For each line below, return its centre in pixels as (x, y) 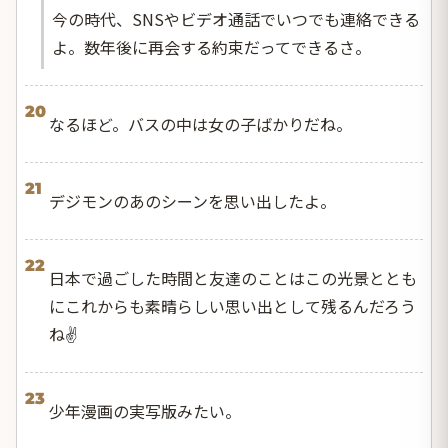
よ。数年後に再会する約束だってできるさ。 (211, 46)
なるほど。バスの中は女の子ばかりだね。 (200, 123)
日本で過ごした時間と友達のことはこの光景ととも (233, 277)
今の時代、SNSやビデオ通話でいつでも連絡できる (236, 18)
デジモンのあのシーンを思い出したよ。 (192, 200)
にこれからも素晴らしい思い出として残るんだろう (232, 305)
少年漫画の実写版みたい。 (145, 410)
